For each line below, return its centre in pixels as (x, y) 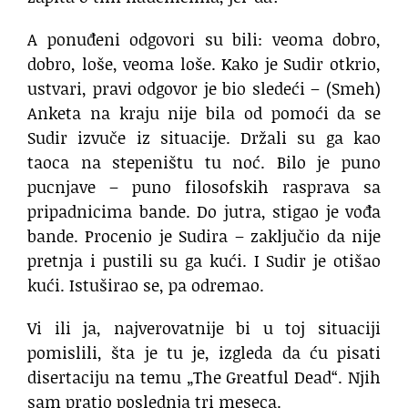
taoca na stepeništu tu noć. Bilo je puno (204, 163)
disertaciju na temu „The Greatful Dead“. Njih (204, 377)
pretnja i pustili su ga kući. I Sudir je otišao (204, 261)
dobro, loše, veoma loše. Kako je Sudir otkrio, (204, 64)
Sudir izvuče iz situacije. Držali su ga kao (204, 138)
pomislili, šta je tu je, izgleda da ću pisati (204, 353)
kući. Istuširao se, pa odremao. (146, 286)
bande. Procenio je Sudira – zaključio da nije (204, 236)
